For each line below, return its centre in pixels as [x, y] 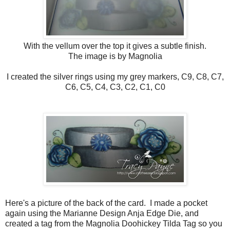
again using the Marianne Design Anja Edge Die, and [102, 213]
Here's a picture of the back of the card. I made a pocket [106, 203]
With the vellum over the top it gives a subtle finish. [115, 46]
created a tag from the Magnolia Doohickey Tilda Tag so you [114, 223]
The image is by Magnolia [115, 56]
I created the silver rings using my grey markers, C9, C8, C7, [115, 76]
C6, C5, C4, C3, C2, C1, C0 [115, 87]
